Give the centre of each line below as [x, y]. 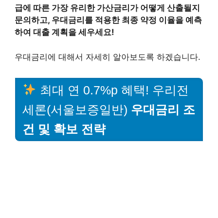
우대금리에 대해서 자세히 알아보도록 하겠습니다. [108, 57]
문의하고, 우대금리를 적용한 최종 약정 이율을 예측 [108, 20]
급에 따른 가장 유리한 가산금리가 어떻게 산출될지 [107, 8]
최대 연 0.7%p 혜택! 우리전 [112, 90]
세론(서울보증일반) [77, 109]
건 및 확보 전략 [64, 129]
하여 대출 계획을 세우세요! [64, 32]
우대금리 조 [163, 109]
